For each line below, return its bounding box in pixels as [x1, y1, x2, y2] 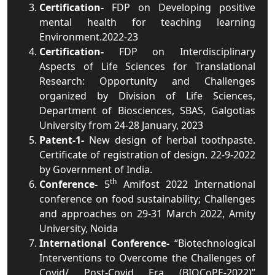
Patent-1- [39, 133, 90, 147]
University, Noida [39, 222, 118, 235]
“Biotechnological [169, 236, 255, 250]
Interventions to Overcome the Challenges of [39, 251, 255, 265]
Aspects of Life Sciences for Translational [39, 60, 255, 73]
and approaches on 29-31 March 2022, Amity [39, 207, 255, 220]
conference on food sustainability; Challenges [39, 192, 255, 206]
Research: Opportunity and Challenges [39, 74, 255, 88]
